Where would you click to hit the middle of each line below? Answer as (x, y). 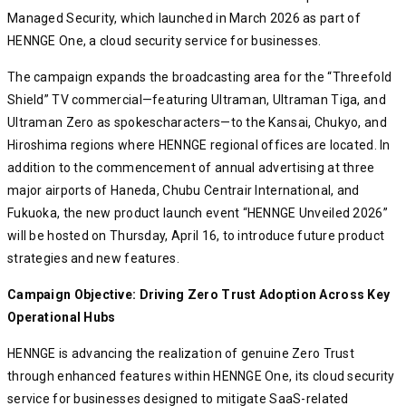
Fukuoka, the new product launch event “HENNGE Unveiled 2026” (198, 213)
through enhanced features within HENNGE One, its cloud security (201, 377)
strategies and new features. (93, 259)
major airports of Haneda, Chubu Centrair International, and (184, 191)
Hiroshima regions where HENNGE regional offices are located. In (199, 145)
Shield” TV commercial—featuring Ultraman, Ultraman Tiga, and (197, 100)
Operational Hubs (62, 318)
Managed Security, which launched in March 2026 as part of (184, 19)
